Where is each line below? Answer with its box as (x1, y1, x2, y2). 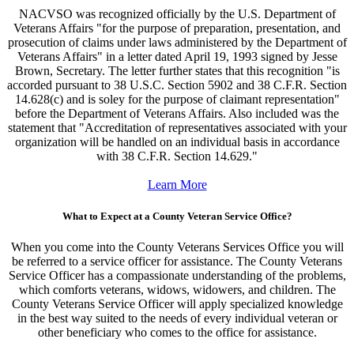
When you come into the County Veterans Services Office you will (10, 239, 344, 254)
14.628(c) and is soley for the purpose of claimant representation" (14, 92, 340, 107)
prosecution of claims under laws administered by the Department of (7, 36, 347, 50)
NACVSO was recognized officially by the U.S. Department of (18, 7, 336, 21)
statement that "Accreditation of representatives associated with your (7, 121, 347, 135)
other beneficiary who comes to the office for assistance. (37, 325, 317, 339)
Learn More (147, 178, 207, 192)
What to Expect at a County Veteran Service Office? (62, 209, 292, 222)
